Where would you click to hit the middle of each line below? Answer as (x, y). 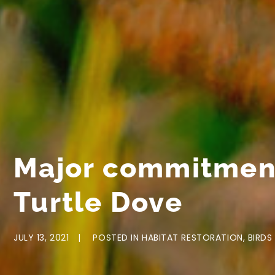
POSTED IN (118, 237)
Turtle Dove (98, 202)
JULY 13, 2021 (41, 237)
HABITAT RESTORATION (192, 237)
